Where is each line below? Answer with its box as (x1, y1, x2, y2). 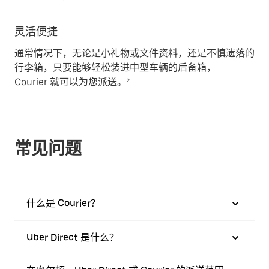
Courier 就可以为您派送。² (14, 76, 130, 88)
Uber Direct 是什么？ (26, 231, 119, 243)
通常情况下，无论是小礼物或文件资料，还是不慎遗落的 (14, 47, 255, 59)
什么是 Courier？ (26, 197, 100, 209)
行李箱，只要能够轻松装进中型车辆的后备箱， (14, 61, 216, 73)
